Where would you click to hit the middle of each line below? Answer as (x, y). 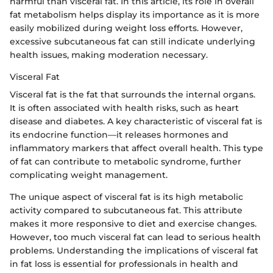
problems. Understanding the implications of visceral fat (134, 250)
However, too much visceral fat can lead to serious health (135, 237)
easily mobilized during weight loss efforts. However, (126, 28)
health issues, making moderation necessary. (109, 55)
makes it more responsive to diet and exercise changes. (133, 223)
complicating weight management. (89, 175)
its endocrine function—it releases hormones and (119, 134)
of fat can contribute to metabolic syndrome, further (126, 161)
